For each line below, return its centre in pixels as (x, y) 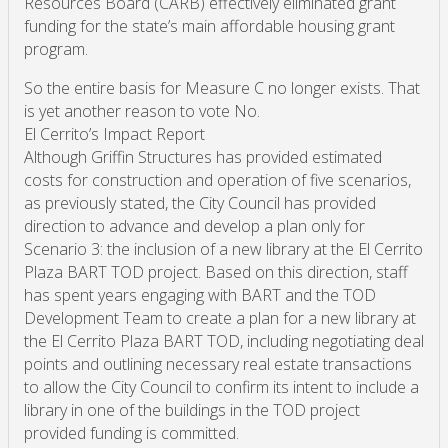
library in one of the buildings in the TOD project (192, 410)
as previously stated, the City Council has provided (200, 203)
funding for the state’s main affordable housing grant (209, 26)
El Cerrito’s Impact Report (114, 134)
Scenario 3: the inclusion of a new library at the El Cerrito (223, 249)
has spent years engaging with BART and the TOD (200, 295)
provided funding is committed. (131, 433)
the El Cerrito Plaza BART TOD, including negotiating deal (224, 341)
